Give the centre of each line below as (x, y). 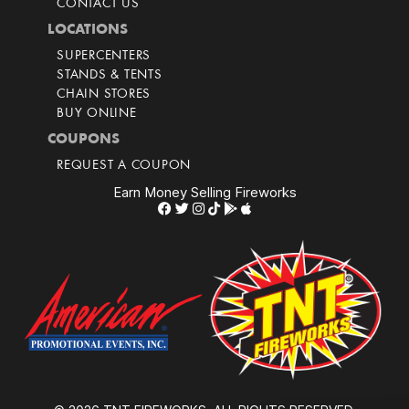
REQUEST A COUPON (124, 166)
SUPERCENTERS (104, 57)
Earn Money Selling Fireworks (204, 193)
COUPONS (84, 140)
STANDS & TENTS (110, 76)
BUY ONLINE (97, 114)
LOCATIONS (88, 31)
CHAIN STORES (104, 95)
